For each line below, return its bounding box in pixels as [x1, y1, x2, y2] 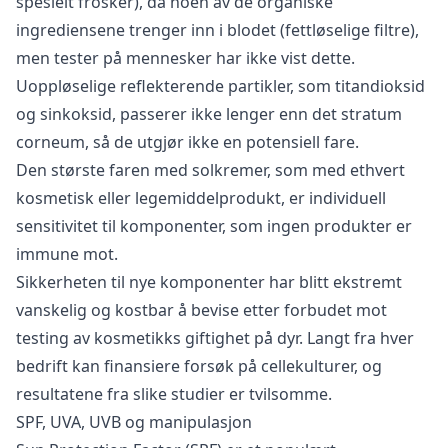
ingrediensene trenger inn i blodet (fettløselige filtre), [16, 18, 419, 41]
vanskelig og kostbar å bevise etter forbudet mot [16, 298, 387, 321]
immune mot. [16, 242, 118, 265]
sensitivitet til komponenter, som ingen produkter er [16, 214, 412, 237]
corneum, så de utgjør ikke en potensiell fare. [16, 130, 359, 153]
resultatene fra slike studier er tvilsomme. [16, 382, 332, 405]
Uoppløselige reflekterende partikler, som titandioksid [16, 74, 425, 97]
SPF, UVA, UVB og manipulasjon [16, 410, 252, 433]
